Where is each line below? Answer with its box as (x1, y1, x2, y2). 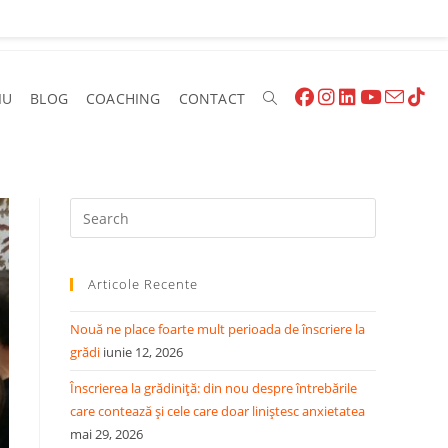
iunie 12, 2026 (103, 343, 183, 361)
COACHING (85, 89, 161, 108)
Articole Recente (88, 275, 198, 293)
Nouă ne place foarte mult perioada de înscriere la (70, 320, 365, 338)
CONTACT (178, 89, 245, 108)
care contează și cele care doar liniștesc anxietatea (70, 402, 365, 420)
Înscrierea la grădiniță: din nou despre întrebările (70, 379, 357, 397)
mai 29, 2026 (70, 425, 143, 443)
